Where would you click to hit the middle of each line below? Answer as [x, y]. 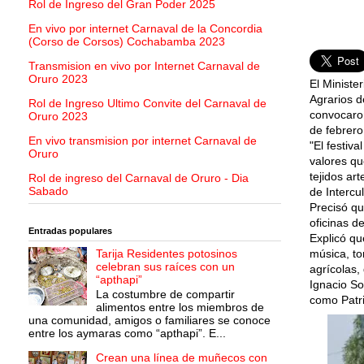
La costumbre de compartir [165, 295]
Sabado [48, 191]
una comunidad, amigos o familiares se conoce [149, 321]
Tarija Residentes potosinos [166, 253]
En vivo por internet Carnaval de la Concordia [145, 29]
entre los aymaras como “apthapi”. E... [127, 334]
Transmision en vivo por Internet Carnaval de [144, 66]
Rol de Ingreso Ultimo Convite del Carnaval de [147, 104]
